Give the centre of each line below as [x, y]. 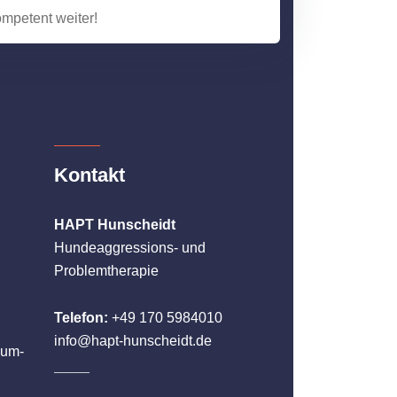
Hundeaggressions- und [129, 248]
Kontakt [89, 175]
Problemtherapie [106, 271]
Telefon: [81, 318]
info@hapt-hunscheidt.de [132, 341]
